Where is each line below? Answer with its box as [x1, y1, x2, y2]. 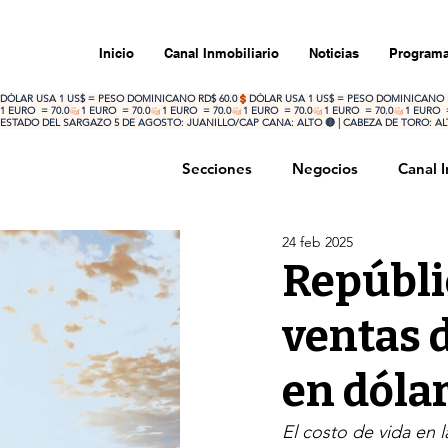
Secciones [182, 159, 252, 178]
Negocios [292, 159, 358, 178]
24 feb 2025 [282, 232, 353, 251]
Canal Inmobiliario [164, 45, 279, 61]
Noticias [309, 45, 359, 61]
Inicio [99, 45, 134, 61]
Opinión [317, 239, 374, 258]
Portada [222, 239, 277, 258]
